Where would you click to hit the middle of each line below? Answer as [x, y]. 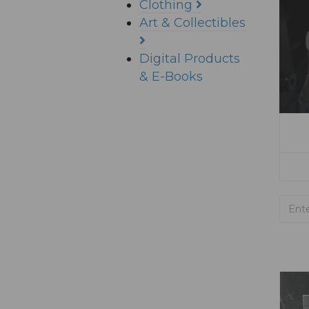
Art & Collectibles [192, 23]
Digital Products [190, 59]
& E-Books [171, 77]
